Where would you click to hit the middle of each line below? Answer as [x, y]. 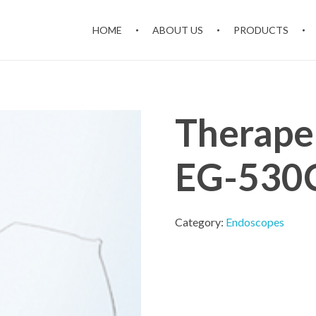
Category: [200, 222]
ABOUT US [178, 30]
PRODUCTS [261, 30]
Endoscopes [255, 222]
